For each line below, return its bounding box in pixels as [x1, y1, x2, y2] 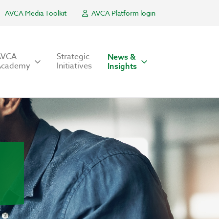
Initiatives [57, 60, 92, 72]
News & [108, 52, 135, 62]
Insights [108, 61, 137, 71]
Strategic [57, 51, 89, 63]
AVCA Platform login [90, 8, 155, 18]
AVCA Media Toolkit [5, 8, 66, 18]
